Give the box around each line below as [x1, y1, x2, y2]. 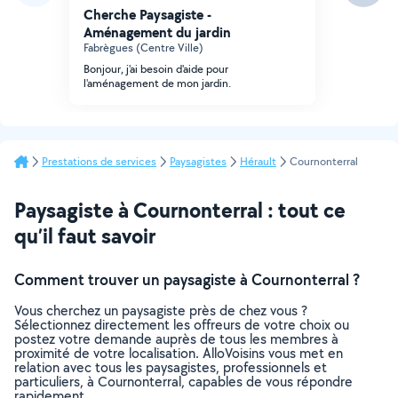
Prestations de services [42, 154, 156, 169]
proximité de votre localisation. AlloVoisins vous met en [14, 344, 343, 362]
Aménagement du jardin [84, 22, 231, 42]
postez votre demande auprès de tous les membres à [14, 330, 338, 348]
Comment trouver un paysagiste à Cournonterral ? [14, 269, 360, 290]
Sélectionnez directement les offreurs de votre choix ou [14, 315, 349, 334]
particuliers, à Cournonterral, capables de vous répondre [14, 372, 353, 391]
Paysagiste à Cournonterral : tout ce [14, 195, 346, 224]
